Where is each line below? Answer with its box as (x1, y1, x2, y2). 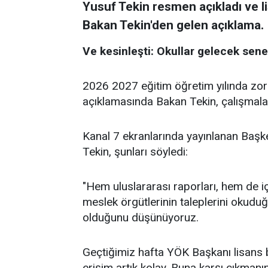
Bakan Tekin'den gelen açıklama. (83, 18, 264, 32)
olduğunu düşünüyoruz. (83, 211, 199, 224)
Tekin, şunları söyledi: (83, 145, 188, 159)
